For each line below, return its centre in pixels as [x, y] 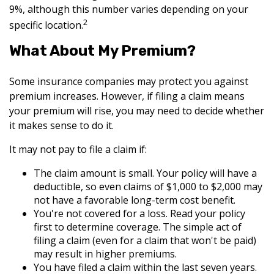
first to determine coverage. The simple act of [138, 227]
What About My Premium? [102, 50]
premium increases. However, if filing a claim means [127, 96]
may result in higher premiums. [105, 254]
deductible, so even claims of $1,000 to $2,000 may [148, 186]
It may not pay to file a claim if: [78, 149]
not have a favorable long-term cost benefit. [135, 200]
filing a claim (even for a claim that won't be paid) [145, 240]
